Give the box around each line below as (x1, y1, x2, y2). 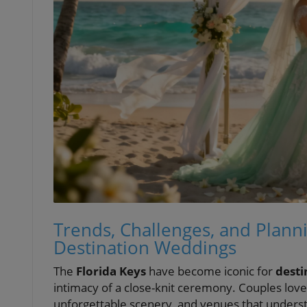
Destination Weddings (53, 235, 236, 260)
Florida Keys (76, 263, 146, 280)
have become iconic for (146, 263, 275, 280)
